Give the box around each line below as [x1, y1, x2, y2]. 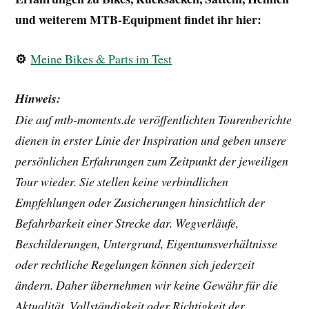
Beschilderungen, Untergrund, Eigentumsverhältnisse [15, 235, 278, 252]
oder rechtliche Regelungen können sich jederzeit [15, 255, 255, 272]
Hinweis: [15, 89, 61, 107]
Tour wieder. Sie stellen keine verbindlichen [15, 172, 229, 190]
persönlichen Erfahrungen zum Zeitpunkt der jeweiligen [15, 152, 289, 169]
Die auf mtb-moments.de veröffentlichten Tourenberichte [15, 110, 292, 128]
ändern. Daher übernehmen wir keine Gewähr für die [15, 276, 279, 293]
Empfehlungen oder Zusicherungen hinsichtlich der [15, 193, 266, 210]
